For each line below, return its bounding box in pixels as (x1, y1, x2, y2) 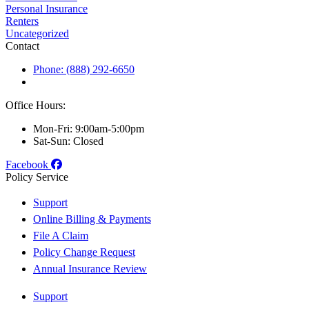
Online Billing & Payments (33, 212, 151, 225)
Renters (6, 14, 39, 27)
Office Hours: (6, 99, 66, 111)
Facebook (6, 158, 48, 170)
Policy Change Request (33, 246, 135, 258)
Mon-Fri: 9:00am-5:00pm (33, 122, 144, 134)
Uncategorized (6, 27, 69, 39)
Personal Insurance (6, 2, 88, 14)
